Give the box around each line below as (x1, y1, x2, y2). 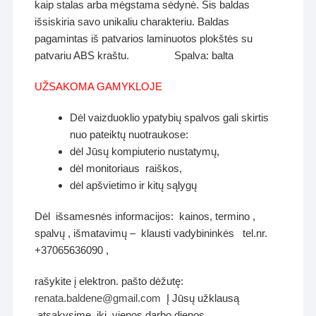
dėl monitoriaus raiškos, (70, 162, 183, 174)
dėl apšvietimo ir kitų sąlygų (70, 178, 197, 191)
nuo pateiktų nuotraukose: (70, 128, 189, 140)
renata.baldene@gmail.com (35, 291, 162, 304)
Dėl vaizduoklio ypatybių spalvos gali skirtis (70, 111, 269, 123)
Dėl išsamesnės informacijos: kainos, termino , (35, 209, 256, 222)
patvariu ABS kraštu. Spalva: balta (35, 49, 234, 61)
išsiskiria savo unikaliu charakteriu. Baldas (35, 15, 230, 28)
